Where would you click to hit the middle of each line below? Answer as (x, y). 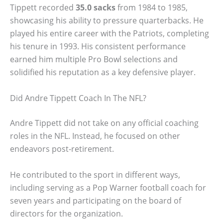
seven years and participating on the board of (96, 200)
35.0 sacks (96, 8)
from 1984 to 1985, (152, 8)
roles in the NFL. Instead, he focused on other (95, 136)
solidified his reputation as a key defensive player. (103, 72)
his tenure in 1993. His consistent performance (98, 47)
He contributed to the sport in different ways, (95, 174)
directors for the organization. (66, 213)
